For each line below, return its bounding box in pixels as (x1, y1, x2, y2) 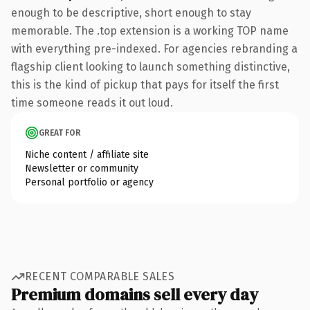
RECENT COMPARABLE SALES (25, 270, 175, 283)
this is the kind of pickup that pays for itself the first (11, 77, 279, 91)
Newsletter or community (25, 162, 138, 174)
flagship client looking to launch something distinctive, (11, 60, 290, 73)
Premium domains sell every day (11, 282, 258, 306)
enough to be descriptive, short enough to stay (11, 6, 251, 19)
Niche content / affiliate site (25, 148, 149, 161)
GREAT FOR (39, 127, 81, 138)
